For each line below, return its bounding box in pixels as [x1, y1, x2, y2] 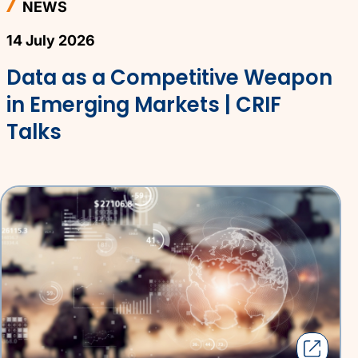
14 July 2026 [6, 32, 95, 50]
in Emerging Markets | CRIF [6, 90, 281, 120]
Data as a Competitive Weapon [6, 63, 332, 93]
